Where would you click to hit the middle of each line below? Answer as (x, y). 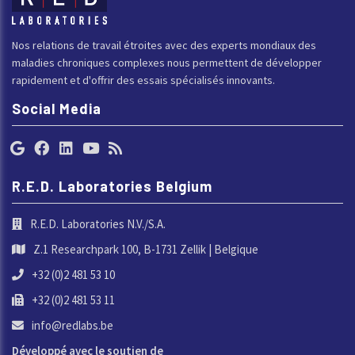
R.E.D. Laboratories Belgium (112, 186)
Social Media (57, 108)
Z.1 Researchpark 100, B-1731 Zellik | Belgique (146, 249)
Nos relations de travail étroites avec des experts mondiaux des (164, 45)
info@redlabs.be (73, 325)
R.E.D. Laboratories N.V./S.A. (98, 223)
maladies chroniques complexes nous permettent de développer (167, 62)
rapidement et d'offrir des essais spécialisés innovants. (143, 80)
